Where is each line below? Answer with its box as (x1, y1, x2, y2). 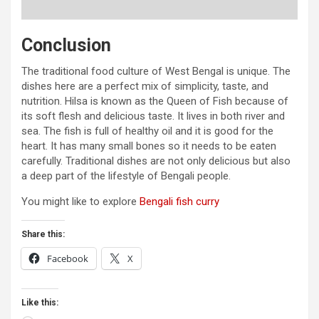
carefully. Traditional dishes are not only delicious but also (21, 155, 291, 168)
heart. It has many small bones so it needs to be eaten (21, 140, 276, 153)
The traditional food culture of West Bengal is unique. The (21, 65, 291, 78)
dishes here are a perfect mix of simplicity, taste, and (21, 80, 268, 93)
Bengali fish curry (140, 195, 219, 209)
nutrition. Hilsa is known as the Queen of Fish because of (21, 95, 288, 108)
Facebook (47, 252, 88, 266)
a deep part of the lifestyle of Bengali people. (21, 169, 231, 183)
